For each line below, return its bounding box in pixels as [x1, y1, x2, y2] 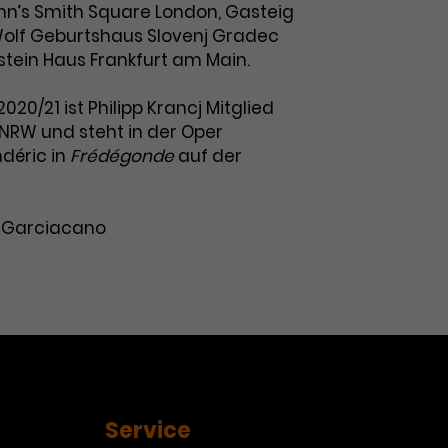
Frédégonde [70, 144, 178, 168]
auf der [178, 144, 242, 168]
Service [104, 415, 191, 446]
